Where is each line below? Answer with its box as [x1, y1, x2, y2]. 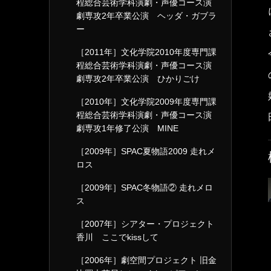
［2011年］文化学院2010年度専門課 [76, 47, 217, 57]
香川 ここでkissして [76, 232, 158, 242]
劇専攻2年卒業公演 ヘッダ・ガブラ [76, 11, 217, 21]
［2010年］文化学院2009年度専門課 [76, 97, 217, 106]
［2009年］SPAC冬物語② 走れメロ [76, 183, 213, 192]
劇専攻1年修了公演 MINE [76, 123, 178, 133]
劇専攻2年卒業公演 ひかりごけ [76, 74, 200, 83]
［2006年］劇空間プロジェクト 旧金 [76, 255, 217, 265]
